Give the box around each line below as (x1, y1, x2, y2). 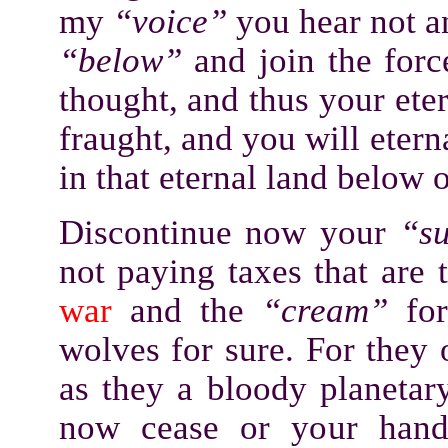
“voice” (112, 2, 227, 40)
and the (111, 291, 244, 329)
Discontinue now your (58, 213, 401, 251)
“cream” (243, 291, 389, 329)
